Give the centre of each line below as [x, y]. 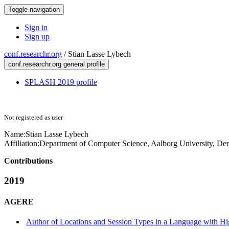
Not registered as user [33, 117]
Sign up [37, 37]
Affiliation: [22, 143]
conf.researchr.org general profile [56, 64]
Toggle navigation [34, 9]
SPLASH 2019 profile [61, 82]
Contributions [28, 161]
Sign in [36, 27]
